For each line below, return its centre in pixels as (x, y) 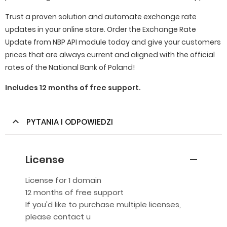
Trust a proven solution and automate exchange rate (101, 17)
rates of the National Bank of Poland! (70, 67)
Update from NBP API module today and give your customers (113, 42)
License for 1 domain (63, 180)
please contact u (58, 217)
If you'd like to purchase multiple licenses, (103, 204)
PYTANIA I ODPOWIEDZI (70, 122)
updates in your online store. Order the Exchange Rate (101, 29)
